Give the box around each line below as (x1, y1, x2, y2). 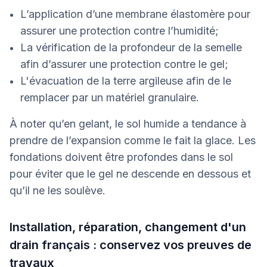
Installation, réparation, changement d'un (10, 219, 246, 234)
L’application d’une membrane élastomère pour (20, 7, 250, 20)
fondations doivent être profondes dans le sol (10, 150, 233, 163)
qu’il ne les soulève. (10, 184, 105, 197)
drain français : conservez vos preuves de (10, 237, 252, 252)
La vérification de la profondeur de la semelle (20, 41, 242, 54)
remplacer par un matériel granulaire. (20, 91, 199, 104)
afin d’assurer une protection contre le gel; (20, 57, 228, 70)
